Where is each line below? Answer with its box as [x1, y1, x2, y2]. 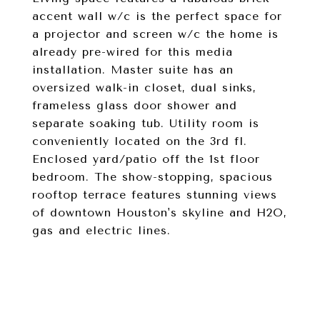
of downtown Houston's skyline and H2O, [32, 206, 287, 219]
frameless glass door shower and [32, 99, 237, 112]
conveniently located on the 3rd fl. [32, 134, 247, 148]
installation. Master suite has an [32, 63, 234, 76]
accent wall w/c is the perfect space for [32, 9, 282, 23]
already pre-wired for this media [32, 45, 233, 59]
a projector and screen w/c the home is [32, 27, 279, 41]
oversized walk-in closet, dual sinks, [32, 81, 256, 94]
